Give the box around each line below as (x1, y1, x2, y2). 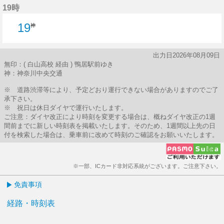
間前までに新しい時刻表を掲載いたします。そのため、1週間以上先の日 (4, 122, 215, 129)
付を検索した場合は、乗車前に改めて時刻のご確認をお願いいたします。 (4, 131, 218, 138)
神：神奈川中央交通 (4, 69, 62, 77)
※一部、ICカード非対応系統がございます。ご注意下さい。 (73, 163, 221, 169)
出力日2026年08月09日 (153, 51, 220, 59)
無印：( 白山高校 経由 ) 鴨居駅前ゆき (4, 60, 113, 68)
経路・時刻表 (7, 199, 55, 207)
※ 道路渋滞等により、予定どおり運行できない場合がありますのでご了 (4, 86, 218, 93)
